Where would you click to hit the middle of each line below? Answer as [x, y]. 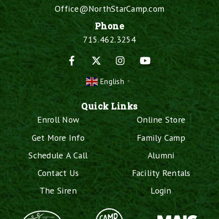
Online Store [161, 120]
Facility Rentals [161, 173]
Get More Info [58, 137]
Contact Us [58, 173]
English [112, 82]
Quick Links [109, 107]
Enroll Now [58, 120]
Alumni [161, 155]
